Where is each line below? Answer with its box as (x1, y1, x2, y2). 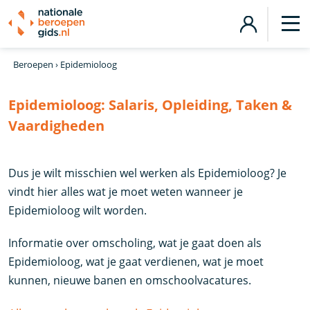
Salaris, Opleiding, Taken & (109, 95, 293, 114)
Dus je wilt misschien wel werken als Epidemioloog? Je (8, 165, 287, 181)
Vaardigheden (8, 116, 105, 135)
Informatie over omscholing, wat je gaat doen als (8, 235, 262, 250)
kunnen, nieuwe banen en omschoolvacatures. (8, 273, 252, 288)
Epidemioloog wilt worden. (8, 203, 147, 218)
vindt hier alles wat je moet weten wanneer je (8, 184, 244, 199)
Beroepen (12, 58, 53, 71)
